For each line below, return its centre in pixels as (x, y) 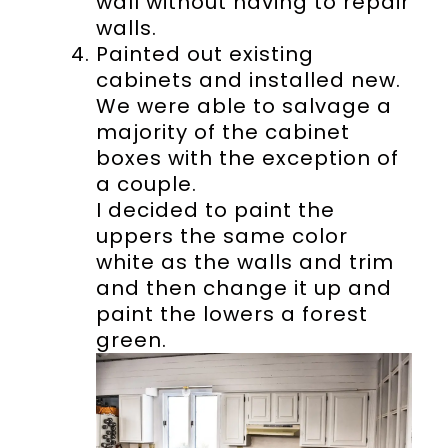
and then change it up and (243, 288)
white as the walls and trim (244, 262)
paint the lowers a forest (231, 314)
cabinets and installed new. (248, 80)
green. (131, 340)
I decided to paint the (215, 210)
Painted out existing (204, 54)
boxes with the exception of (247, 158)
